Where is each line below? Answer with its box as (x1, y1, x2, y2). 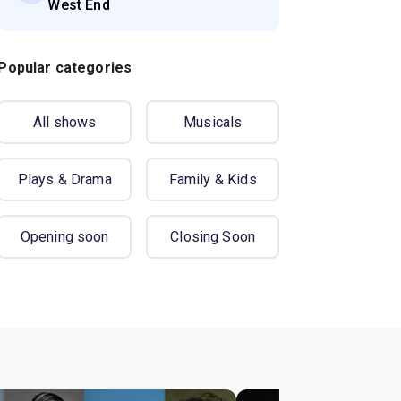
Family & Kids (168, 171, 257, 189)
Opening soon (20, 228, 109, 246)
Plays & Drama (17, 171, 112, 189)
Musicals (183, 114, 243, 132)
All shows (33, 114, 97, 132)
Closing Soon (170, 228, 256, 246)
